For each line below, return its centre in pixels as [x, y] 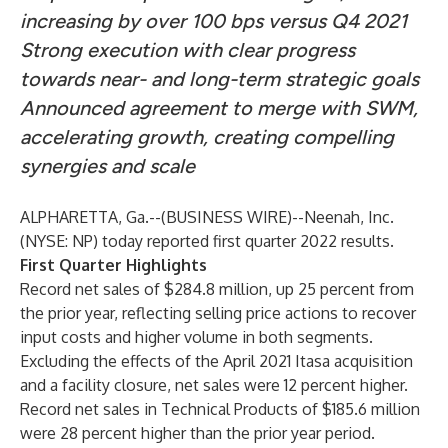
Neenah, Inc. [349, 217]
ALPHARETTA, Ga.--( [93, 217]
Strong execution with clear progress [187, 50]
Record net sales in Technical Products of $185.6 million [220, 409]
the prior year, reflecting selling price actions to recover [218, 313]
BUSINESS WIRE [226, 217]
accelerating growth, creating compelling [207, 137]
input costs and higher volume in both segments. [196, 337]
